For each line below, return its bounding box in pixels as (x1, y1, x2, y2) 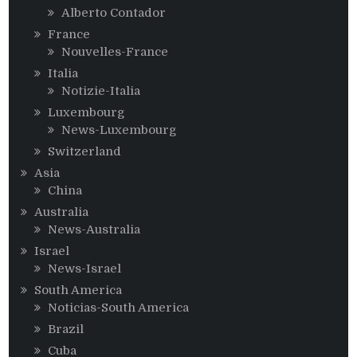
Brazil (48, 322, 84, 337)
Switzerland (48, 144, 122, 159)
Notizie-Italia (61, 84, 141, 99)
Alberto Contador (61, 6, 167, 21)
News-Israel (48, 261, 122, 277)
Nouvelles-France (61, 45, 169, 60)
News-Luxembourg (61, 123, 178, 138)
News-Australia (48, 222, 141, 237)
